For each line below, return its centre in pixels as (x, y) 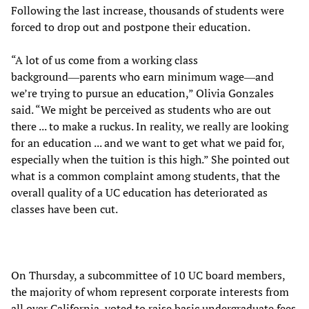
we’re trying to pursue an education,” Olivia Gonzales (142, 93)
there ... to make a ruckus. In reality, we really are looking (150, 127)
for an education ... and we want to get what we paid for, (148, 143)
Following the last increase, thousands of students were (148, 11)
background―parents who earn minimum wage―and (142, 77)
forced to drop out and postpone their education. (131, 27)
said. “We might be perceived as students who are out (141, 110)
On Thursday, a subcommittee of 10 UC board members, (148, 276)
